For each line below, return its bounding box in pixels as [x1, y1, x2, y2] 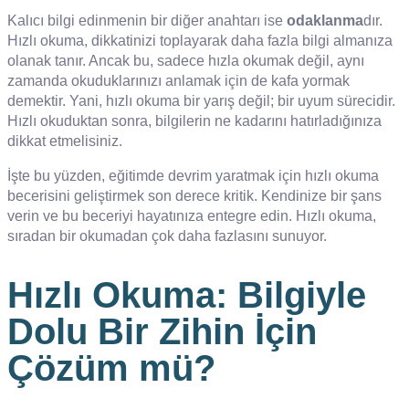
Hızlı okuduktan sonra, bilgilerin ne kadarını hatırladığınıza [7, 112, 382, 129]
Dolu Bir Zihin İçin [7, 310, 317, 351]
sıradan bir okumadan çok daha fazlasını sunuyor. [7, 227, 327, 244]
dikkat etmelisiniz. [7, 132, 122, 149]
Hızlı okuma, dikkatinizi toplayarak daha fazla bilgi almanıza [7, 32, 393, 48]
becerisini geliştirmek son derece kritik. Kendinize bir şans [7, 187, 382, 204]
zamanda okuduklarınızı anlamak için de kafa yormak [7, 72, 350, 89]
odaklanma [287, 12, 363, 28]
